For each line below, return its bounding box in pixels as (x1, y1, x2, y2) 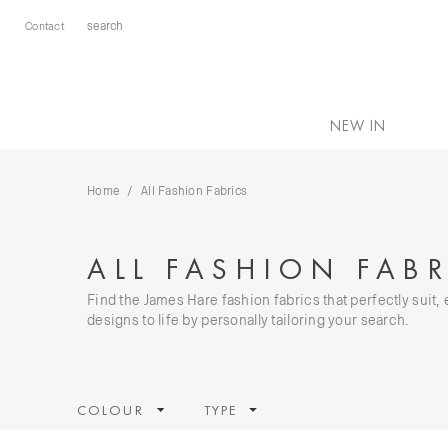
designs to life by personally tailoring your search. (87, 311, 409, 328)
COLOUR (77, 401, 144, 419)
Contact (25, 19, 64, 32)
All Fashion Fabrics (140, 183, 248, 197)
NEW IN (329, 116, 387, 136)
